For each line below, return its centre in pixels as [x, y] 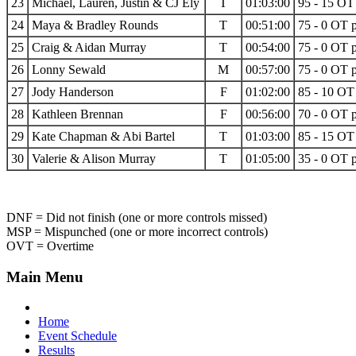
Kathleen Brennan [77, 114]
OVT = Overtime [50, 246]
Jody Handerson [73, 91]
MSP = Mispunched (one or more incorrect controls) [137, 231]
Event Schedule [77, 336]
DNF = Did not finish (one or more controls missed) [137, 217]
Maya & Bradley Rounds [95, 25]
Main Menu [45, 277]
